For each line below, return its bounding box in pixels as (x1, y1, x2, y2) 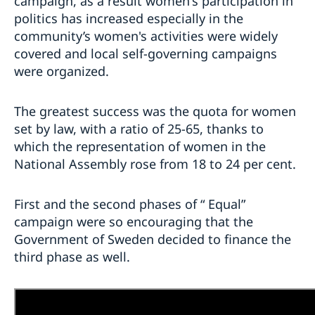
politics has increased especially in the (14, 10, 243, 27)
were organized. (14, 63, 109, 80)
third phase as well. (14, 248, 130, 266)
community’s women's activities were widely (14, 27, 278, 45)
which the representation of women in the (14, 138, 266, 155)
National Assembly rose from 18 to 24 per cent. (14, 155, 300, 173)
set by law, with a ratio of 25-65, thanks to (14, 120, 264, 138)
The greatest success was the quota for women (14, 103, 296, 120)
